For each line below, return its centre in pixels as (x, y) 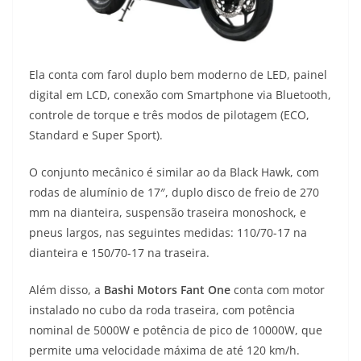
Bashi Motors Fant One (167, 290)
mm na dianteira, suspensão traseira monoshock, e (168, 213)
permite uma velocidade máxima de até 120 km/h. (164, 351)
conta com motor (278, 290)
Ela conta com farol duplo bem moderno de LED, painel (178, 75)
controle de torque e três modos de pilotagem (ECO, (169, 115)
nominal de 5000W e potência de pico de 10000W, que (176, 330)
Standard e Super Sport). (96, 135)
